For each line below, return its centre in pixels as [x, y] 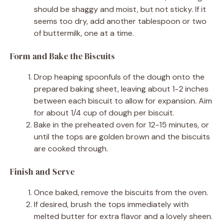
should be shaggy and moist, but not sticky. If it [120, 9]
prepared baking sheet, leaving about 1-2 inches [121, 89]
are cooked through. [71, 148]
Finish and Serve [42, 171]
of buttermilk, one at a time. [84, 33]
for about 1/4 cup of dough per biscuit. [104, 112]
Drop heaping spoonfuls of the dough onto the [119, 77]
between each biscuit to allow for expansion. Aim [123, 101]
